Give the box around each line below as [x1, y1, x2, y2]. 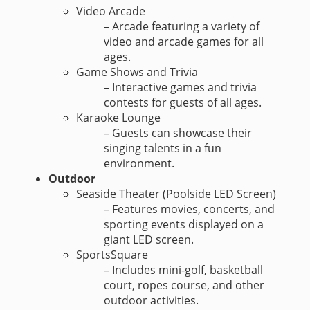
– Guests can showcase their [104, 125, 252, 141]
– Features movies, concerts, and [104, 201, 275, 217]
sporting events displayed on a [104, 217, 264, 232]
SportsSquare [76, 247, 148, 263]
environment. [104, 156, 174, 172]
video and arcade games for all [104, 34, 264, 50]
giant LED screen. [104, 232, 194, 248]
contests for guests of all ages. [104, 95, 262, 111]
